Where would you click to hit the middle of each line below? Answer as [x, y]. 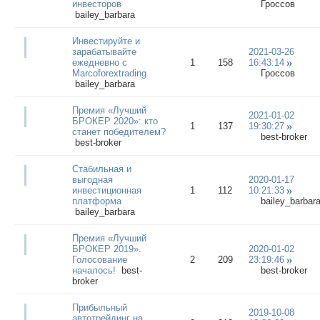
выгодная [92, 179]
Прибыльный [99, 307]
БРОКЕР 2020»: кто [115, 121]
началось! [94, 270]
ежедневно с [99, 62]
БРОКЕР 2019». [106, 249]
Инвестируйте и [106, 41]
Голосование [99, 259]
